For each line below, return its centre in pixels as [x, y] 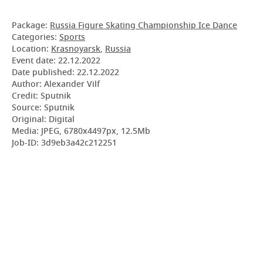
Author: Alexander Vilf [56, 85]
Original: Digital [43, 120]
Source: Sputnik [43, 108]
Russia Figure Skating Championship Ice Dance [144, 26]
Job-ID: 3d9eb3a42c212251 [64, 144]
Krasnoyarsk [76, 50]
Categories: [36, 38]
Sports [72, 38]
